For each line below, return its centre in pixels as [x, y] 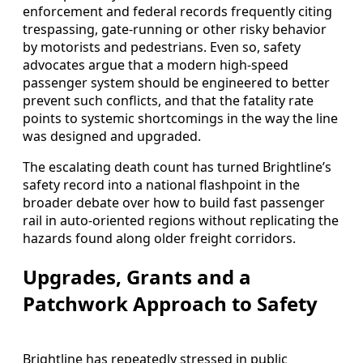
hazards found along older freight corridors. [159, 238]
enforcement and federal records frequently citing [177, 11]
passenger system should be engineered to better [176, 82]
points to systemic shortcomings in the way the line [180, 118]
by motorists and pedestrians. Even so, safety [162, 47]
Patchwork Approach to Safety [170, 303]
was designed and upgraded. [112, 136]
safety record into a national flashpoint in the [161, 184]
